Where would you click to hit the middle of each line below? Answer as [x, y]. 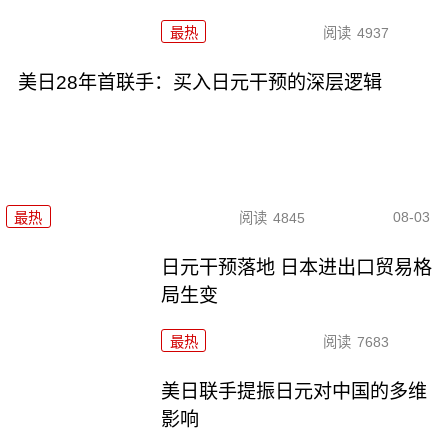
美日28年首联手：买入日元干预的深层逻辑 [199, 82]
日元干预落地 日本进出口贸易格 [297, 267]
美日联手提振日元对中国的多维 [294, 391]
